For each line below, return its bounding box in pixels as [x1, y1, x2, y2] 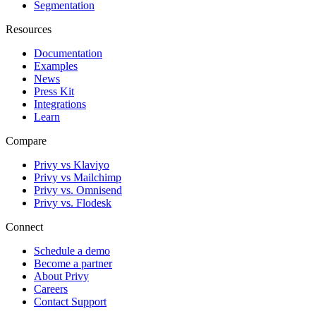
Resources [6, 23, 51, 36]
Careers [34, 283, 68, 296]
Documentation [34, 47, 102, 60]
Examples [34, 60, 78, 73]
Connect [6, 221, 43, 233]
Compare [6, 135, 47, 147]
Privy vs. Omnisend [34, 184, 122, 197]
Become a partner [34, 257, 112, 270]
